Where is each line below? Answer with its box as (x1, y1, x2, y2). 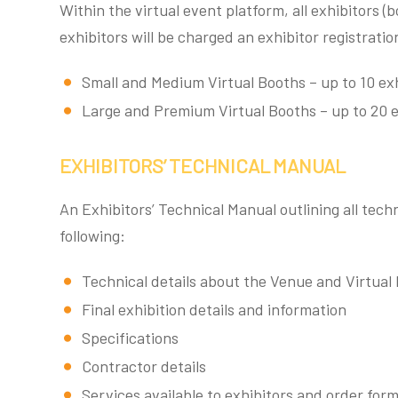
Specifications (82, 328, 179, 347)
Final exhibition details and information (82, 299, 346, 319)
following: (60, 226, 125, 245)
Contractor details (82, 356, 206, 376)
